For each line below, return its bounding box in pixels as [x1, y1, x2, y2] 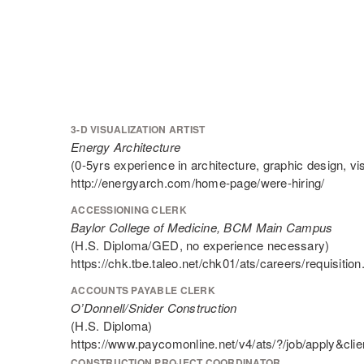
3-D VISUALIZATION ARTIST [71, 122, 206, 136]
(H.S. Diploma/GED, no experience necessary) [71, 236, 330, 253]
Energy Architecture [71, 138, 181, 155]
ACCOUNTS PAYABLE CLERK [71, 283, 215, 297]
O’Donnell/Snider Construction [71, 299, 237, 316]
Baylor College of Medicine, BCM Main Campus [71, 219, 333, 236]
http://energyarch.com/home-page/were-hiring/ [71, 174, 325, 191]
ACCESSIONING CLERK [71, 202, 187, 217]
